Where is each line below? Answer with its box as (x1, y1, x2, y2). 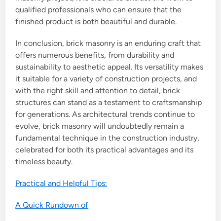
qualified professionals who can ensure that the (15, 5, 182, 15)
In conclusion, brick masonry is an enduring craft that (15, 38, 201, 48)
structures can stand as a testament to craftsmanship (15, 98, 202, 108)
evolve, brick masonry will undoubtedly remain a (15, 121, 184, 131)
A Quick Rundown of (15, 200, 89, 210)
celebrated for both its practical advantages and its (15, 145, 194, 155)
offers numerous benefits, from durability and (15, 50, 175, 60)
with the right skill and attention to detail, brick (15, 86, 181, 96)
